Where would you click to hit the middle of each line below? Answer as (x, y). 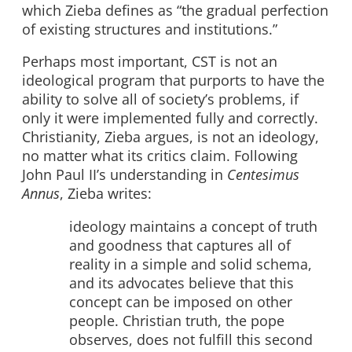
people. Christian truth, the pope (177, 320)
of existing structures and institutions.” (150, 29)
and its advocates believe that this (181, 282)
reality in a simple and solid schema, (191, 264)
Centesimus (263, 175)
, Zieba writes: (106, 194)
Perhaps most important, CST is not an (150, 62)
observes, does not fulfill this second (191, 339)
